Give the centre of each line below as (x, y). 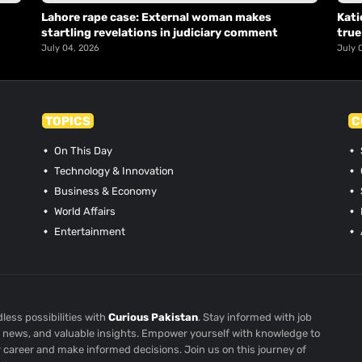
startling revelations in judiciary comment (159, 32)
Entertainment (89, 231)
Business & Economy (105, 191)
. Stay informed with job (255, 317)
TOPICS (68, 121)
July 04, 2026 (70, 48)
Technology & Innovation (113, 170)
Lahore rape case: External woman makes (156, 17)
